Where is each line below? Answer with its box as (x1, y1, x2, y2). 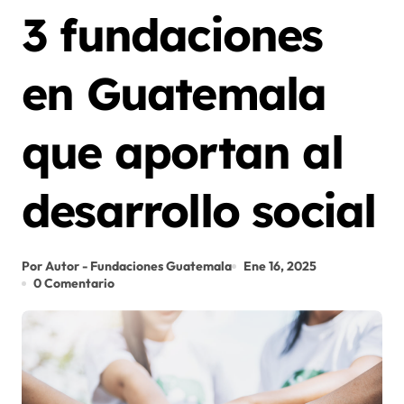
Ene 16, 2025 (243, 258, 317, 274)
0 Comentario (33, 275, 115, 291)
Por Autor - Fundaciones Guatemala (22, 258, 232, 274)
